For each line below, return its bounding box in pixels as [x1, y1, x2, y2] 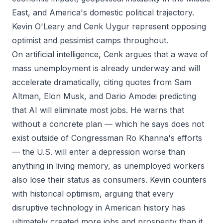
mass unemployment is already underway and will [12, 63, 200, 73]
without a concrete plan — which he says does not [12, 119, 204, 129]
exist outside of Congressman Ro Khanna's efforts [12, 133, 202, 143]
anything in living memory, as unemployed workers [12, 161, 205, 171]
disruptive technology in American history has [12, 203, 185, 213]
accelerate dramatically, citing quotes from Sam [12, 77, 191, 87]
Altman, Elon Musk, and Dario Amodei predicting [12, 91, 196, 101]
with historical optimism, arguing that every [12, 189, 174, 199]
